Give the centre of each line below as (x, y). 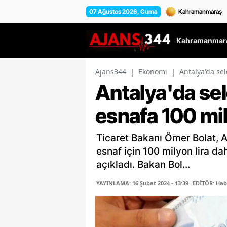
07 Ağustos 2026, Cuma (123, 11)
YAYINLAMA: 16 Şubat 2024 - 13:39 (142, 183)
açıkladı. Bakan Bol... (143, 165)
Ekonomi (153, 72)
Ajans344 (111, 72)
